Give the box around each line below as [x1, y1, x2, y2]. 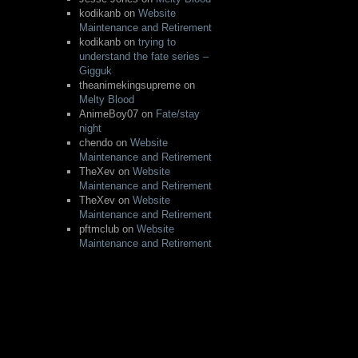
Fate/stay [155, 107, 200, 120]
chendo [78, 136, 113, 149]
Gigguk [78, 64, 112, 77]
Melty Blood [78, 93, 134, 105]
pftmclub [78, 222, 119, 235]
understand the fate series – [78, 50, 209, 62]
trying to [137, 35, 176, 48]
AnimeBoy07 [78, 107, 138, 120]
